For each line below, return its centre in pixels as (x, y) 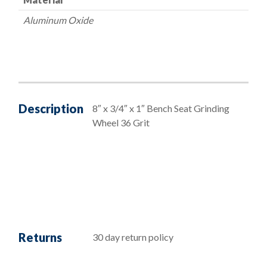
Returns (40, 237)
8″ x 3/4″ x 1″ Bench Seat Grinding (161, 108)
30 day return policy (133, 237)
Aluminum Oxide (58, 20)
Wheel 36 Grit (121, 122)
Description (51, 108)
